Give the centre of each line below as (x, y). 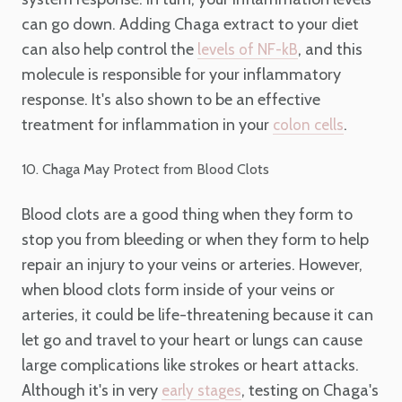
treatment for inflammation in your (147, 124)
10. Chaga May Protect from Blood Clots (145, 170)
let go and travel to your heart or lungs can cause (192, 340)
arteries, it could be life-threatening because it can (197, 315)
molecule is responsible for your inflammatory (181, 74)
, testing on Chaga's (310, 390)
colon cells (308, 124)
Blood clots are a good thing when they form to (187, 214)
